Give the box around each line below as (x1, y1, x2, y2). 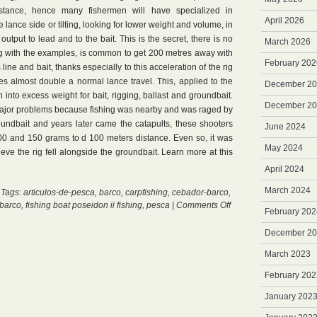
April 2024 (265, 164, 304, 174)
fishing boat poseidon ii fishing (25, 200, 142, 210)
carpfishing (125, 188, 168, 197)
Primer (230, 212, 255, 222)
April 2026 (265, 16, 304, 25)
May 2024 (265, 143, 303, 153)
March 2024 (265, 185, 311, 195)
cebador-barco (172, 188, 229, 197)
